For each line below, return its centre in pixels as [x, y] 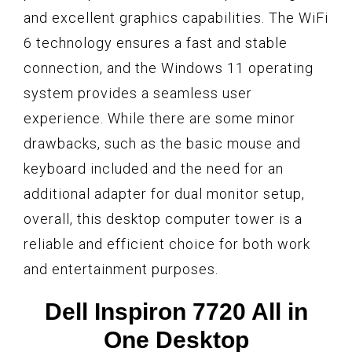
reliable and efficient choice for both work [167, 244]
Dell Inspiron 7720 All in [176, 311]
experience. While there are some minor [159, 118]
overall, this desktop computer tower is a [163, 218]
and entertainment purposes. [121, 269]
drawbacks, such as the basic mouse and [162, 143]
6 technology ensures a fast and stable [156, 42]
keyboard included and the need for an [154, 168]
